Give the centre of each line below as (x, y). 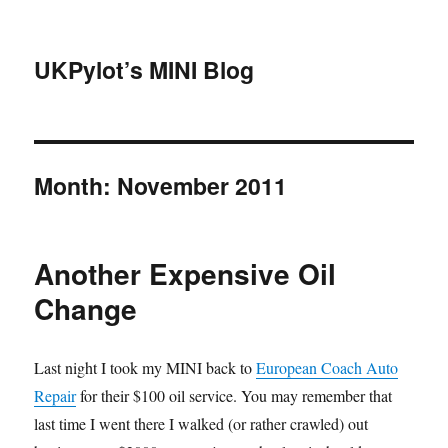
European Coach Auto (327, 367)
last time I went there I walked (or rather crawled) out (201, 423)
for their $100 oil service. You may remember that (234, 395)
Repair (55, 395)
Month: (76, 185)
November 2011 (202, 185)
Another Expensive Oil (185, 273)
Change (86, 308)
